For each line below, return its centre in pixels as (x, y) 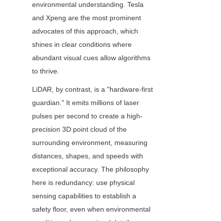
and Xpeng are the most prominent (87, 18)
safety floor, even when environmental (91, 209)
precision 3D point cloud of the (79, 129)
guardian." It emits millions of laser (86, 103)
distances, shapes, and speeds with (88, 156)
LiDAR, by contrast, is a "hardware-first (92, 90)
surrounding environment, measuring (90, 143)
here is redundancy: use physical (83, 183)
